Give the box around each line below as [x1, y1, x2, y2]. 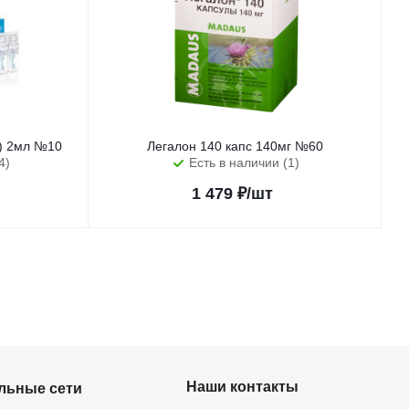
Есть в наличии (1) [189, 155, 299, 170]
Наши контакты [185, 378, 299, 394]
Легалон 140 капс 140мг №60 [147, 139, 323, 153]
